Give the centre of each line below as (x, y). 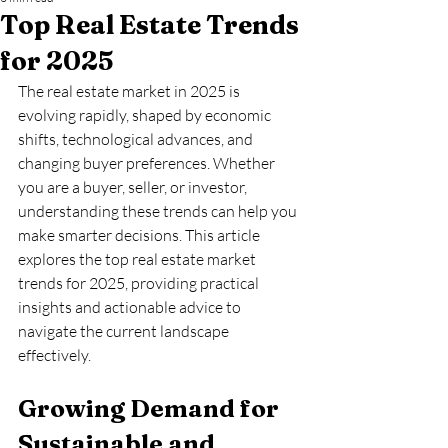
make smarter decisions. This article (140, 235)
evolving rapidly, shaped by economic (146, 115)
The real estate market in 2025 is (130, 91)
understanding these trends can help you (159, 211)
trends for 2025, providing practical (140, 283)
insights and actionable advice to (131, 307)
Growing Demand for (151, 408)
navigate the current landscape (125, 331)
